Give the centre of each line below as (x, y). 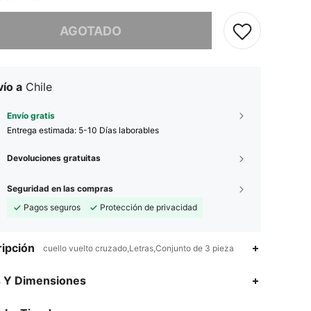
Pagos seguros (52, 207)
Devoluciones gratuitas (54, 158)
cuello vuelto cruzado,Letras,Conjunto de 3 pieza (138, 248)
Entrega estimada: (43, 130)
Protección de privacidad (149, 207)
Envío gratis (31, 116)
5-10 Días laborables (119, 130)
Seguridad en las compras (60, 188)
